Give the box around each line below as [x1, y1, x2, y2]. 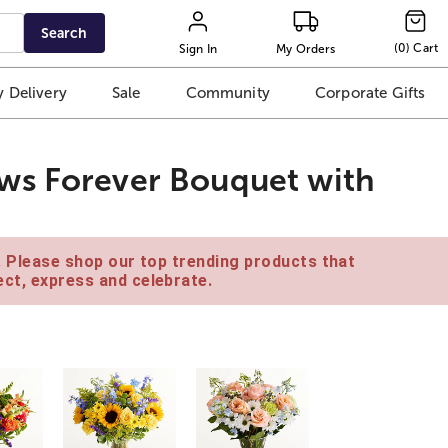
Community [185, 84, 270, 102]
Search [41, 25, 88, 41]
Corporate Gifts [314, 84, 426, 102]
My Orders [276, 41, 336, 56]
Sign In [178, 41, 218, 56]
